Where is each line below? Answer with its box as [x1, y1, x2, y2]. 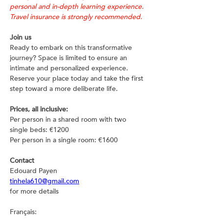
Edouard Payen [10, 166, 57, 175]
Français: [10, 207, 37, 217]
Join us [10, 33, 31, 42]
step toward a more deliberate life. [10, 84, 118, 93]
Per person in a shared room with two [10, 115, 128, 124]
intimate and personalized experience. [10, 64, 130, 73]
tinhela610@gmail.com [10, 176, 79, 186]
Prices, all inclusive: [10, 105, 68, 114]
